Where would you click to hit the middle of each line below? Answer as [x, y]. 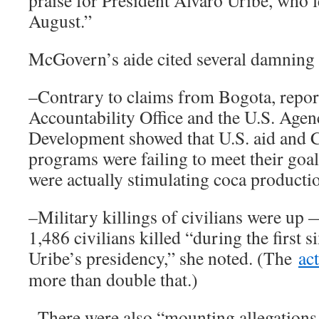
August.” [60, 21]
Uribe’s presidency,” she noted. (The [163, 258]
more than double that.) [113, 279]
